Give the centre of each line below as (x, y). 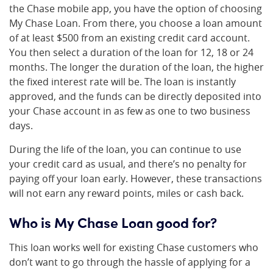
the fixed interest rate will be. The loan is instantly (122, 82)
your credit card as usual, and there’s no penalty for (128, 164)
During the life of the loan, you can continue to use (125, 149)
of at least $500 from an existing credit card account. (129, 38)
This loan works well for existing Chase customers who (134, 247)
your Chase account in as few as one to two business (130, 111)
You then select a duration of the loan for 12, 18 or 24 (131, 52)
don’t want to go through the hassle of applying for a (130, 262)
